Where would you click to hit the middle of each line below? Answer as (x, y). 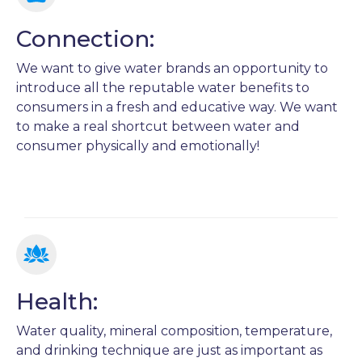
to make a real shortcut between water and (158, 127)
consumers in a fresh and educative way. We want (177, 107)
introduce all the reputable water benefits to (163, 88)
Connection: (85, 39)
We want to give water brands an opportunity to (172, 69)
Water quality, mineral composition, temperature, (174, 331)
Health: (57, 302)
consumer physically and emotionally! (138, 146)
